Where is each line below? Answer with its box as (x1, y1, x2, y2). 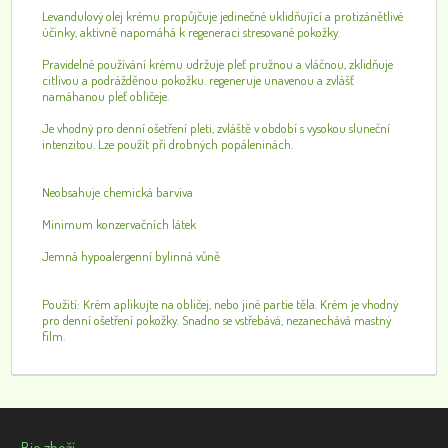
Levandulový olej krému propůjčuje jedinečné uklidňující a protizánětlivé (42, 8, 404, 24)
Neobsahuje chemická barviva (42, 184, 194, 200)
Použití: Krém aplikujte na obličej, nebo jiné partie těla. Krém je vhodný (42, 296, 399, 312)
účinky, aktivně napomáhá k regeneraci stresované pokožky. (42, 24, 341, 40)
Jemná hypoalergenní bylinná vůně (42, 248, 221, 264)
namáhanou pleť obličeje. (42, 88, 170, 104)
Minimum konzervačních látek (42, 216, 197, 232)
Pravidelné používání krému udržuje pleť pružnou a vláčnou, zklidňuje (42, 56, 394, 72)
